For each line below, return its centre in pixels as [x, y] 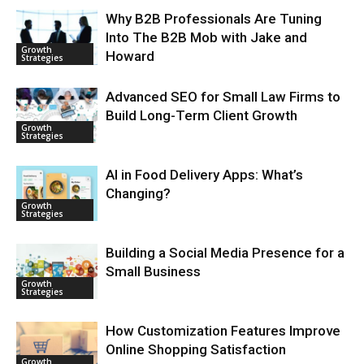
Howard [130, 56]
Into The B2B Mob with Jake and [206, 37]
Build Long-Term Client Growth [201, 115]
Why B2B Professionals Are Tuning [214, 18]
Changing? [138, 193]
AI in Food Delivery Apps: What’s [204, 174]
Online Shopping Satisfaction [196, 349]
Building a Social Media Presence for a [225, 252]
